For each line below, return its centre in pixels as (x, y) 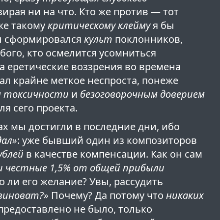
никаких (185, 195)
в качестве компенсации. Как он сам (113, 154)
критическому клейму (99, 26)
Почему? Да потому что (108, 195)
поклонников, (148, 39)
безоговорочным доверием (143, 94)
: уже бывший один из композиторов (107, 140)
